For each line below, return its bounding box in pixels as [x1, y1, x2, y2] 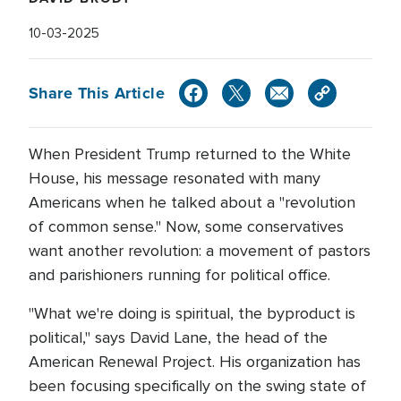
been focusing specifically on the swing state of [29, 376, 366, 396]
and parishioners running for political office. [29, 265, 335, 285]
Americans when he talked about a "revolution [29, 192, 355, 212]
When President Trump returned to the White [29, 144, 351, 164]
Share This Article [29, 81, 166, 105]
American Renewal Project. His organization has [29, 352, 361, 371]
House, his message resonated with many [29, 168, 320, 188]
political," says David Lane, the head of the [29, 328, 328, 347]
